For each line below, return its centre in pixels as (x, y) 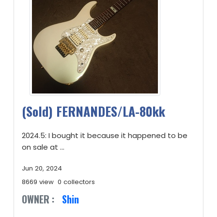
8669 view (38, 182)
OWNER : (38, 199)
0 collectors (76, 182)
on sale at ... (43, 147)
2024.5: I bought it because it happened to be (105, 135)
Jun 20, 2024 (42, 168)
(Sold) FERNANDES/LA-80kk (93, 111)
